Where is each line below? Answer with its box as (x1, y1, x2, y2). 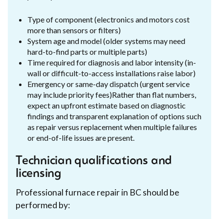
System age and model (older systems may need (27, 36, 185, 45)
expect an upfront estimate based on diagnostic (27, 100, 186, 110)
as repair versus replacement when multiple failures (27, 122, 197, 131)
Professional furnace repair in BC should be (16, 187, 179, 197)
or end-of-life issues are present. (27, 132, 134, 142)
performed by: (16, 199, 70, 210)
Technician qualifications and (16, 155, 173, 167)
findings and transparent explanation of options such (27, 111, 201, 121)
